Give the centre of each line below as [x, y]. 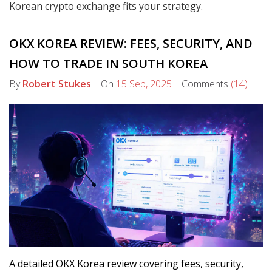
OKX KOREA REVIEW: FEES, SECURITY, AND [131, 43]
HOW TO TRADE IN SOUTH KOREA [108, 63]
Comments [201, 84]
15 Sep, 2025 [144, 84]
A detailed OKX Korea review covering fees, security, [126, 264]
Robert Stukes [57, 84]
